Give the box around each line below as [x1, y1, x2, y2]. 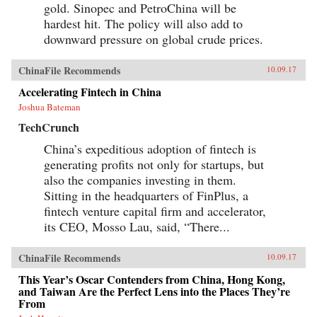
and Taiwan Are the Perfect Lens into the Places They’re [18, 283, 290, 299]
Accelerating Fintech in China [18, 83, 161, 100]
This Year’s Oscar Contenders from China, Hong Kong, [18, 271, 285, 287]
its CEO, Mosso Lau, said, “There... [44, 218, 230, 235]
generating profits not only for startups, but [44, 156, 264, 173]
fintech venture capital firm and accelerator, [44, 202, 266, 219]
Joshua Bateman [18, 100, 81, 113]
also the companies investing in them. [44, 171, 236, 188]
